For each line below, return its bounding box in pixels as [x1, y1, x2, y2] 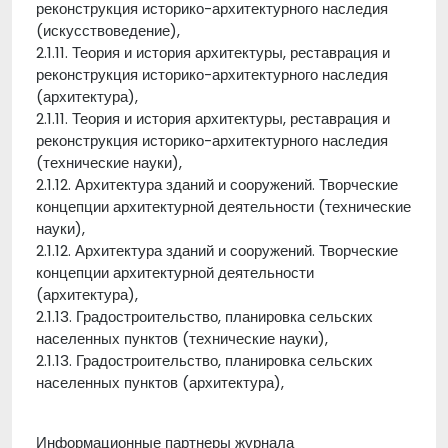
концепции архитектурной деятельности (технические [36, 196, 411, 217]
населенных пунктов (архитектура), [36, 372, 296, 393]
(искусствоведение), [36, 20, 180, 41]
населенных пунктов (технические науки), [36, 328, 328, 349]
